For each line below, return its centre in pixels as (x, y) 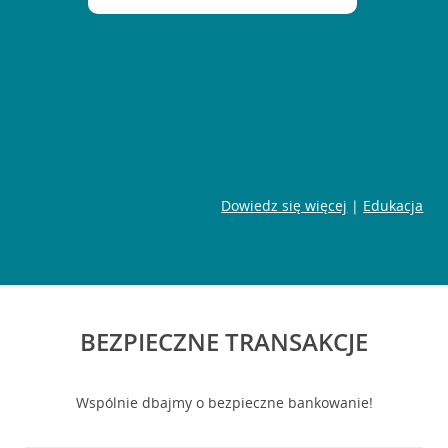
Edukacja (393, 206)
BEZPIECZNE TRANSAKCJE (224, 342)
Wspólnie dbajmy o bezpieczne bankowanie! (224, 403)
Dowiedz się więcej (284, 206)
